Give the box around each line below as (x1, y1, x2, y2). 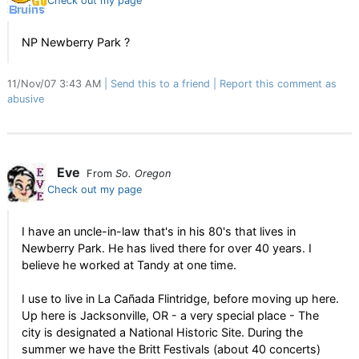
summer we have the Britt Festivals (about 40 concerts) (22, 342, 321, 356)
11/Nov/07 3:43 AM (7, 78, 104, 90)
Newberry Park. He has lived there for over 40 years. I (22, 241, 312, 255)
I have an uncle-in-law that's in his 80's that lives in (22, 224, 296, 238)
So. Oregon (115, 167, 171, 179)
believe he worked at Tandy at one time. (22, 258, 236, 272)
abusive (7, 93, 44, 105)
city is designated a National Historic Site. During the (22, 325, 303, 339)
